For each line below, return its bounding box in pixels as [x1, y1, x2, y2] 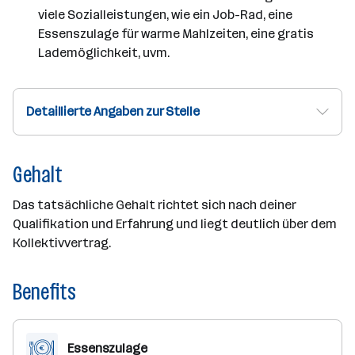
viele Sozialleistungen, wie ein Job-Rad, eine [38, 7, 292, 22]
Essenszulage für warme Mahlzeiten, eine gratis [38, 26, 314, 41]
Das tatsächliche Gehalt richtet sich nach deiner [13, 197, 296, 212]
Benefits [13, 279, 76, 305]
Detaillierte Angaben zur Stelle [26, 104, 200, 119]
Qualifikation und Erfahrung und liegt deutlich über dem [13, 216, 337, 231]
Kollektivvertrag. [13, 235, 111, 250]
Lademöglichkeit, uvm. [38, 45, 170, 60]
